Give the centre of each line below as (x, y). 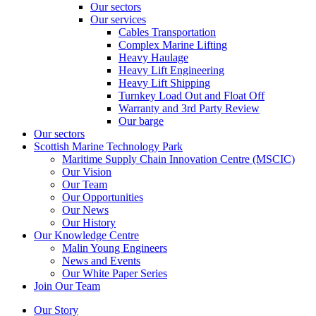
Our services (118, 19)
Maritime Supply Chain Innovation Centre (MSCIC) (178, 159)
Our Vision (87, 172)
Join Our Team (67, 286)
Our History (89, 223)
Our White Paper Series (115, 273)
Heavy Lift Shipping (164, 83)
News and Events (101, 261)
